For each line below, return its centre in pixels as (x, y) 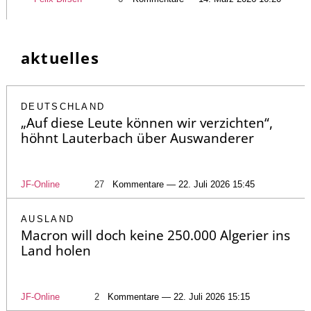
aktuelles (60, 58)
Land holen (56, 251)
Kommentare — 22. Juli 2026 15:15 (179, 297)
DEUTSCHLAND (63, 107)
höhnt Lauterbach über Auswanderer (137, 138)
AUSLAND (48, 219)
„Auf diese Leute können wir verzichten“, (147, 123)
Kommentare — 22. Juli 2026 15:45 (184, 185)
